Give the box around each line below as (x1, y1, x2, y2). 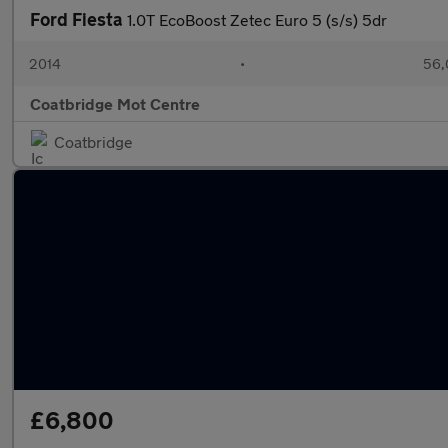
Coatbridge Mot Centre (30, 94, 200, 113)
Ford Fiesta (30, 8, 127, 30)
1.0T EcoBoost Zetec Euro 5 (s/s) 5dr (127, 10, 387, 29)
